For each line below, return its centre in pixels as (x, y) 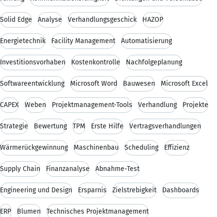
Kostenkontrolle (96, 62)
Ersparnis (92, 190)
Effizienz (177, 147)
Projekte (195, 105)
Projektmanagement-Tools (92, 105)
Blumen (29, 211)
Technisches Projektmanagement (98, 211)
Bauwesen (139, 83)
